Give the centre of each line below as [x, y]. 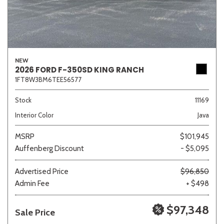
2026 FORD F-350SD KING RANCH [79, 70]
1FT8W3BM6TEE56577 [48, 79]
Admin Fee [32, 183]
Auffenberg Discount [49, 148]
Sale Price [35, 212]
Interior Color [34, 115]
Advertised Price [42, 171]
